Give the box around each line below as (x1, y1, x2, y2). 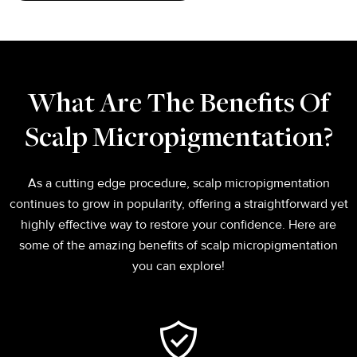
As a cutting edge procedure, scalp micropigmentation (27, 175, 330, 191)
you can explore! (132, 257, 225, 274)
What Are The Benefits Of (28, 90, 329, 120)
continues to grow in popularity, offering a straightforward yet (9, 195, 348, 212)
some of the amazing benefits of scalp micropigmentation (19, 237, 338, 253)
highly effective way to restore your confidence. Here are (21, 216, 336, 233)
